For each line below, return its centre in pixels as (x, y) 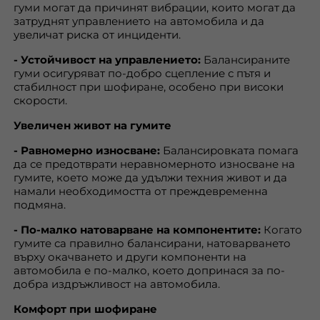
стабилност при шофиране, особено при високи (149, 87)
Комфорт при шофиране (85, 309)
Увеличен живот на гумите (92, 125)
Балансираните (245, 60)
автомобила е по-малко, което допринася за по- (149, 270)
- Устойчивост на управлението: (107, 60)
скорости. (40, 100)
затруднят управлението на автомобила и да (139, 21)
